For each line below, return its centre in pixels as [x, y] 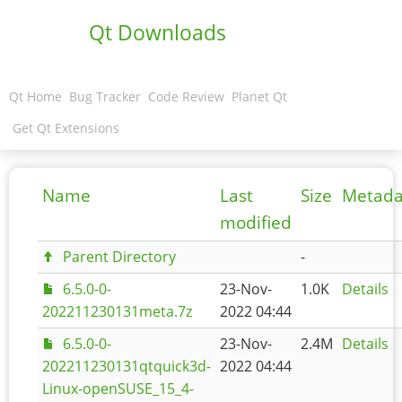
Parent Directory [119, 257]
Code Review [186, 96]
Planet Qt [259, 96]
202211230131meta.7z [117, 311]
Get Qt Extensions [66, 128]
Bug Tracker [105, 96]
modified [256, 223]
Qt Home [35, 96]
